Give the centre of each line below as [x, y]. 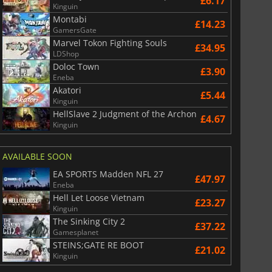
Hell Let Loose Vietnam [98, 197]
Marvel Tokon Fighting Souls [110, 42]
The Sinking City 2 [89, 221]
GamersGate [74, 30]
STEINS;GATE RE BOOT [98, 245]
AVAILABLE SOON [37, 156]
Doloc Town [76, 66]
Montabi [70, 19]
